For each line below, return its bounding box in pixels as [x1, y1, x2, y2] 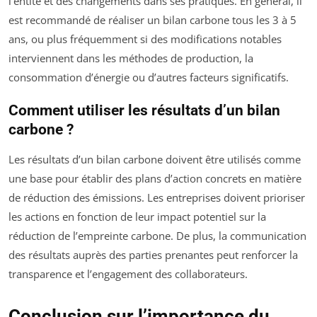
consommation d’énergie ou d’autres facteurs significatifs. [8, 70, 289, 85]
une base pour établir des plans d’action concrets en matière [8, 171, 301, 186]
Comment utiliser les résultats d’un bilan [8, 102, 280, 120]
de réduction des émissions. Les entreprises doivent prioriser [8, 190, 305, 205]
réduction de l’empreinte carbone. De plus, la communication [8, 229, 306, 243]
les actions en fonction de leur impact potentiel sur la [8, 209, 266, 224]
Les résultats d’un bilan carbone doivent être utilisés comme [8, 152, 301, 167]
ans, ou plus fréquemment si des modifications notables [8, 32, 282, 47]
